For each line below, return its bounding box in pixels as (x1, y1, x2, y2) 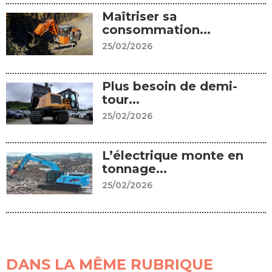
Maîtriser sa (101, 8, 177, 24)
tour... (101, 92, 140, 107)
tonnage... (101, 161, 167, 177)
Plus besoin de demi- (101, 78, 237, 93)
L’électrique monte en (101, 148, 243, 163)
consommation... (101, 22, 211, 37)
